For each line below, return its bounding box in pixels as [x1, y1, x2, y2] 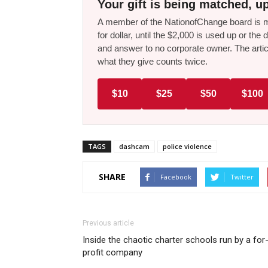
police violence [163, 141, 212, 151]
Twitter [230, 172, 254, 181]
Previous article [83, 218, 134, 227]
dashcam [119, 141, 150, 151]
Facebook [160, 172, 191, 181]
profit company [83, 246, 142, 258]
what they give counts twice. [98, 56, 208, 66]
